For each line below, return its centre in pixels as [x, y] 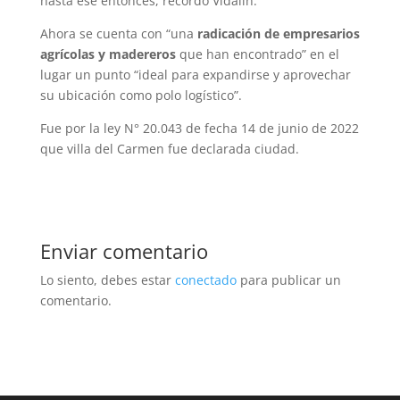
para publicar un [288, 279]
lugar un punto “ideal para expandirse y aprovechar [195, 74]
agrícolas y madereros [108, 54]
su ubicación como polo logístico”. [141, 95]
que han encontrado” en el [257, 54]
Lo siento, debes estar [107, 279]
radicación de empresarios [278, 33]
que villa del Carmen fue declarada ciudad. [169, 148]
